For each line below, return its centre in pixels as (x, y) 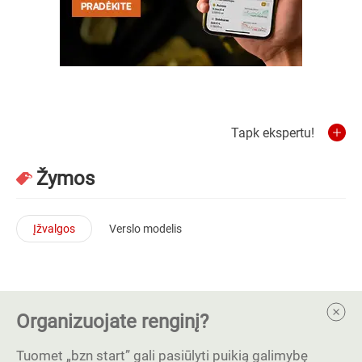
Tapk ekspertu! (273, 133)
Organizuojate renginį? (112, 321)
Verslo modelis (145, 228)
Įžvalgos (54, 228)
